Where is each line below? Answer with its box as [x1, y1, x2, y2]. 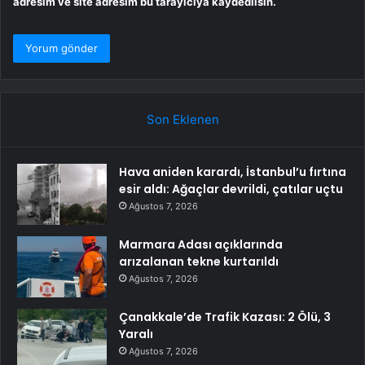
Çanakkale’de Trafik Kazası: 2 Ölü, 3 [119, 308, 331, 325]
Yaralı [119, 325, 153, 342]
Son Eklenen [146, 111, 219, 127]
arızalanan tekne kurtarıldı [119, 253, 279, 270]
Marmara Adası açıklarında [119, 235, 283, 253]
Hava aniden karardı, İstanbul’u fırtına [119, 163, 346, 180]
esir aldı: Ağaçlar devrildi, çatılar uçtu [119, 180, 343, 197]
